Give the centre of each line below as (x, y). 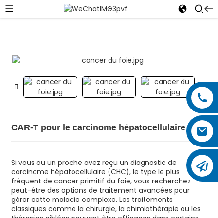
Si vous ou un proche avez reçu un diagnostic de (94, 163)
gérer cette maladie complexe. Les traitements (92, 200)
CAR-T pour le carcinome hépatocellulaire (98, 127)
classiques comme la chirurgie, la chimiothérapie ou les (106, 209)
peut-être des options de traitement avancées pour (100, 190)
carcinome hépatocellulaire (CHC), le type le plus (95, 172)
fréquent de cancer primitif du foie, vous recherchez (101, 181)
